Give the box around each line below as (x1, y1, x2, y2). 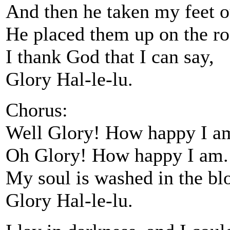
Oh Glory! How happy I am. (6, 144, 228, 166)
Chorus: (6, 99, 68, 121)
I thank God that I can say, (6, 46, 214, 67)
